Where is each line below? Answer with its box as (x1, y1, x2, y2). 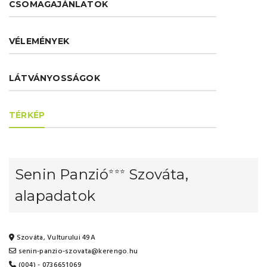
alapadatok (15, 187, 95, 204)
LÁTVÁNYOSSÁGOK (9, 73, 100, 83)
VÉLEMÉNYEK (9, 36, 69, 46)
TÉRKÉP (9, 110, 45, 120)
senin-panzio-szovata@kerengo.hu (16, 246, 138, 257)
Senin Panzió (15, 166, 109, 183)
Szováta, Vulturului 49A (14, 232, 96, 243)
